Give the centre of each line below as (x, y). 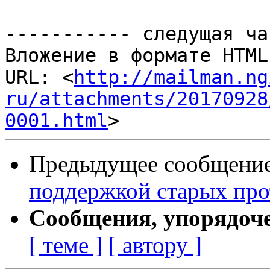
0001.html (56, 121)
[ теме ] (66, 245)
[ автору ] (155, 245)
